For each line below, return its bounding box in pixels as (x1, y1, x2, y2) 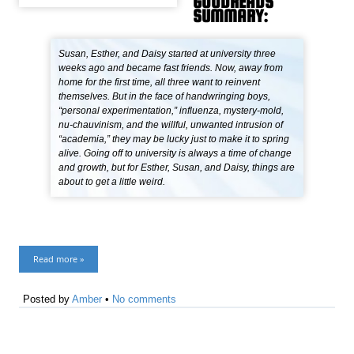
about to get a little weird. (58, 176, 166, 188)
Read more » (33, 253, 85, 265)
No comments (112, 293, 177, 306)
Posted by (23, 293, 73, 306)
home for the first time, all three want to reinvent (58, 77, 261, 88)
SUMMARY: (193, 6, 268, 27)
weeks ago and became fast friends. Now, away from (58, 62, 284, 74)
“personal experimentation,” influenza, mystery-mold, (58, 105, 284, 117)
